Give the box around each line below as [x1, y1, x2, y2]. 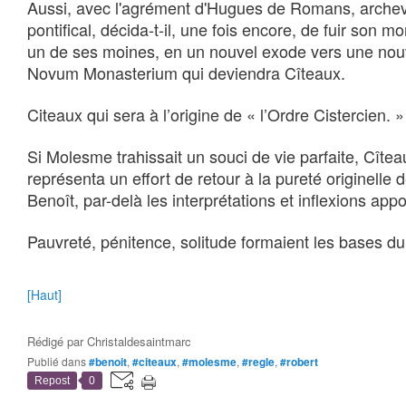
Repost [34, 374, 70, 387]
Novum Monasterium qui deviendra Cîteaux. [27, 61, 345, 84]
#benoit [89, 353, 127, 370]
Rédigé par [27, 333, 87, 350]
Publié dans [34, 353, 86, 369]
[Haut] [27, 285, 62, 304]
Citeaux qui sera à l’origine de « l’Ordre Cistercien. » [27, 102, 404, 126]
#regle [242, 353, 275, 370]
